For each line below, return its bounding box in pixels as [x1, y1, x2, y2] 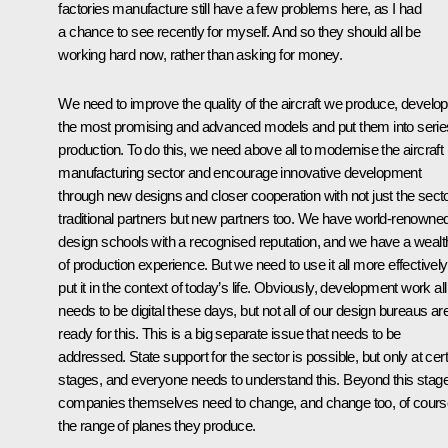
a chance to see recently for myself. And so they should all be [58, 22, 421, 40]
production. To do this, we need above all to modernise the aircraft [58, 140, 444, 158]
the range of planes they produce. [58, 416, 256, 434]
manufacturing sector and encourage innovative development [58, 163, 422, 181]
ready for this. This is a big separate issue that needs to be [58, 324, 401, 342]
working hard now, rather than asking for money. [58, 45, 346, 63]
